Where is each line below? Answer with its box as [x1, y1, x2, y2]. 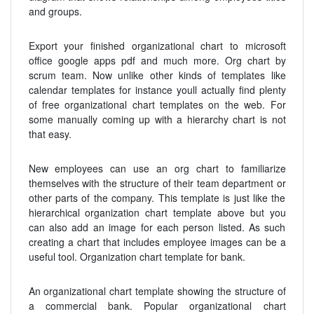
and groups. [28, 4, 82, 19]
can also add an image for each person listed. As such [28, 220, 286, 235]
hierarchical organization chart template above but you [28, 205, 286, 220]
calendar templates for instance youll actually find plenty [28, 83, 286, 97]
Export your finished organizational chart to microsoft [28, 39, 286, 53]
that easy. [28, 127, 71, 142]
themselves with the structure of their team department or [28, 176, 286, 191]
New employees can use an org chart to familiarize [28, 161, 286, 176]
